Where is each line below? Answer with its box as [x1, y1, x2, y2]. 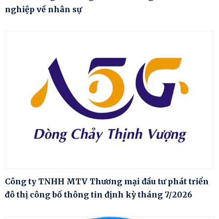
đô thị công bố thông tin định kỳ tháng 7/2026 [5, 189, 192, 199]
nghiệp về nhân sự [5, 4, 82, 15]
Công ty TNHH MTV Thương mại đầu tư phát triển [5, 176, 209, 186]
